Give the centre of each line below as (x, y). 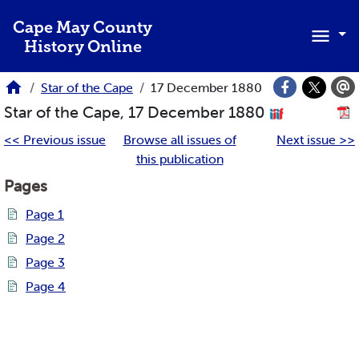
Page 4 (46, 286)
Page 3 (45, 262)
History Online (83, 48)
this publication (179, 159)
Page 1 (45, 214)
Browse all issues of (179, 140)
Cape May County (83, 29)
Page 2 (45, 238)
